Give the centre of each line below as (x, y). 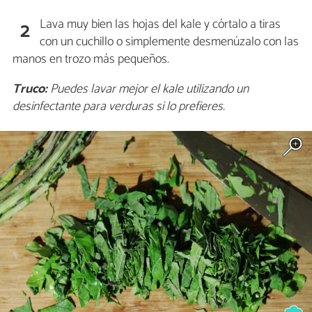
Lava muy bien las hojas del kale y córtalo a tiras (161, 25)
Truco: (30, 89)
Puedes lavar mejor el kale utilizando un (148, 89)
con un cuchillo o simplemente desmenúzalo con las (170, 42)
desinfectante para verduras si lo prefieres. (119, 107)
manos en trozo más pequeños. (91, 60)
